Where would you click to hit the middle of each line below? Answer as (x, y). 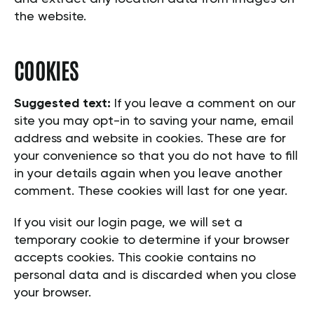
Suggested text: (64, 104)
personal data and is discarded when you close (155, 276)
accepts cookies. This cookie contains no (135, 258)
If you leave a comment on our (205, 104)
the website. (50, 17)
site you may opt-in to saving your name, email (154, 122)
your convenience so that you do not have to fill (156, 157)
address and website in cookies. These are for (150, 139)
